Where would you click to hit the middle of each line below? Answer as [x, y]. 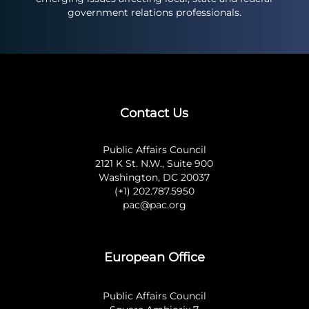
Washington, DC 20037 [154, 177]
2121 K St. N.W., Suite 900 [154, 163]
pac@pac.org [154, 205]
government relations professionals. [154, 12]
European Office [154, 257]
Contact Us [154, 113]
